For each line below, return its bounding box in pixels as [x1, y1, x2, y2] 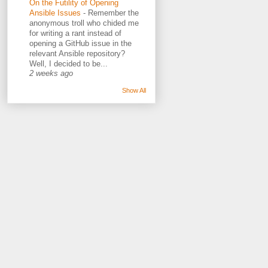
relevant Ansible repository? [29, 49, 125, 59]
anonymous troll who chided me [29, 19, 139, 28]
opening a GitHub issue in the [29, 39, 132, 48]
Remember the [88, 8, 139, 18]
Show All [122, 87, 146, 95]
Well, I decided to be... [29, 59, 108, 69]
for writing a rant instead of [29, 29, 121, 38]
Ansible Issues [29, 8, 83, 18]
